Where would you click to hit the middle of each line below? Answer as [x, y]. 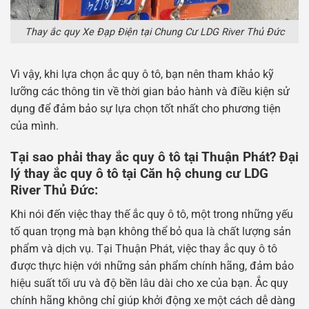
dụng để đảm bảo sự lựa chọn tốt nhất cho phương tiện [146, 109]
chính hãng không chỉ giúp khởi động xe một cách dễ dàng [153, 300]
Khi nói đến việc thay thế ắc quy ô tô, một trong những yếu [152, 214]
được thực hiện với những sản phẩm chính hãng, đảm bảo [152, 266]
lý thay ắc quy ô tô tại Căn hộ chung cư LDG [139, 174]
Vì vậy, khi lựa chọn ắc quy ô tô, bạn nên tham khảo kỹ [142, 74]
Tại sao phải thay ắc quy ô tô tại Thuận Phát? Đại [154, 157]
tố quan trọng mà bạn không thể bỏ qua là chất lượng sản [151, 231]
